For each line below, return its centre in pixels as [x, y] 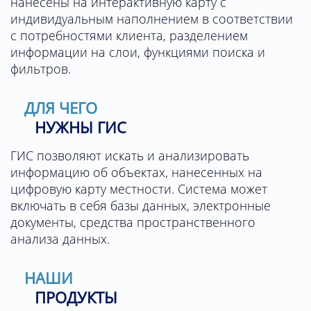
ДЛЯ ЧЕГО [61, 108]
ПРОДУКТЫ [76, 297]
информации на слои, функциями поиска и [138, 52]
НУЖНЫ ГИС [81, 127]
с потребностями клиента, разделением [129, 36]
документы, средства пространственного [133, 222]
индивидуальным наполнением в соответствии [152, 19]
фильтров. [41, 69]
